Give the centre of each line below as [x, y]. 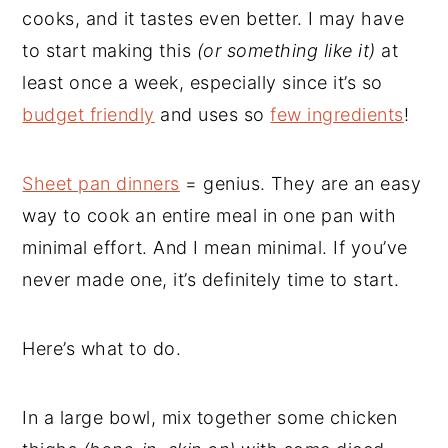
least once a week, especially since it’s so [202, 82]
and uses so [212, 114]
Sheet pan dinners [101, 183]
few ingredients [337, 114]
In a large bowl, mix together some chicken [210, 417]
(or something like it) [286, 50]
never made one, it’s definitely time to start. [211, 279]
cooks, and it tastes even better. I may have [213, 18]
